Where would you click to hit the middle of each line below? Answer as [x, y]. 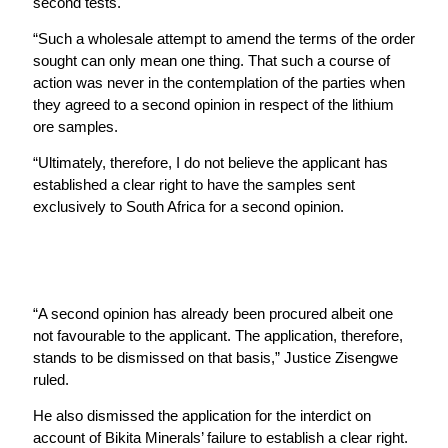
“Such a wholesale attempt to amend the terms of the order [223, 39]
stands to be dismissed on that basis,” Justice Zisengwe [215, 358]
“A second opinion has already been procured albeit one [212, 314]
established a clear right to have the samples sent [193, 184]
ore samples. [75, 127]
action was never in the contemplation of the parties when [218, 83]
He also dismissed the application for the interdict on [201, 415]
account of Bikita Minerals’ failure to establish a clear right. [220, 437]
